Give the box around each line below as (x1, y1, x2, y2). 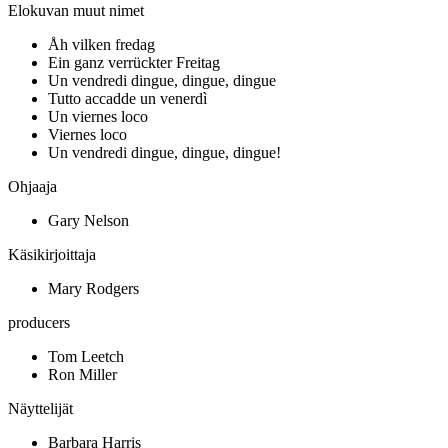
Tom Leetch (48, 348, 124, 366)
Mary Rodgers (48, 280, 139, 298)
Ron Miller (48, 366, 117, 384)
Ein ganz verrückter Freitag (48, 54, 220, 72)
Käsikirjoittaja (8, 246, 96, 264)
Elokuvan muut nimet (8, 2, 144, 20)
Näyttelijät (8, 400, 73, 418)
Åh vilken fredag (48, 36, 155, 54)
